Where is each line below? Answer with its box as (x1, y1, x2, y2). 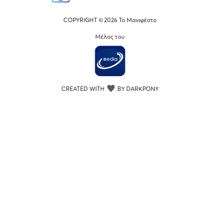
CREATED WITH (61, 85, 106, 92)
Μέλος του (95, 33, 125, 40)
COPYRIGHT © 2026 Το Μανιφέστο (63, 16, 157, 24)
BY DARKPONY (116, 85, 159, 92)
